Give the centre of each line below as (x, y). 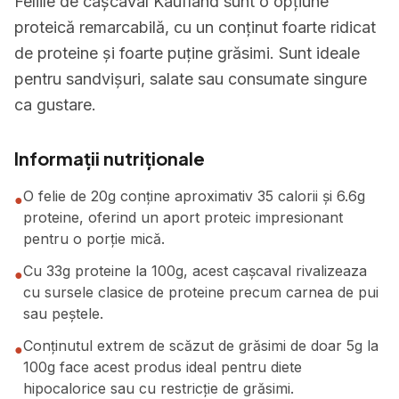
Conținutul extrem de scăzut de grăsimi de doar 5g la (201, 346)
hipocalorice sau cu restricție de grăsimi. (159, 388)
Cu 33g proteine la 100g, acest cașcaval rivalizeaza (195, 271)
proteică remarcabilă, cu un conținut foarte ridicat (195, 27)
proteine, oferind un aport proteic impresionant (183, 217)
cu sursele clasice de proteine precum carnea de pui (201, 292)
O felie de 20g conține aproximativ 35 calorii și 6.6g (194, 196)
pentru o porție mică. (94, 239)
